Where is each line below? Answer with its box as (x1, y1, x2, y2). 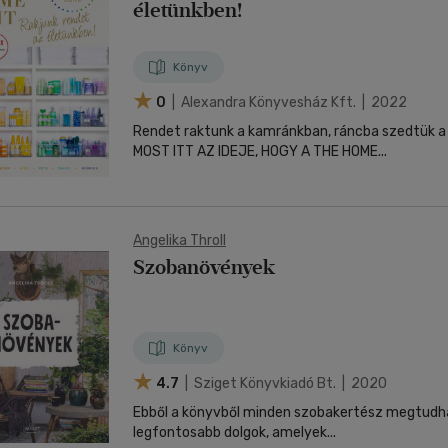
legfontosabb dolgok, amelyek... (133, 424, 336, 441)
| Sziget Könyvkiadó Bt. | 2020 (182, 374, 387, 392)
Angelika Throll (133, 232, 226, 249)
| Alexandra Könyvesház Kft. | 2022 (169, 93, 407, 111)
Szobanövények (133, 255, 275, 279)
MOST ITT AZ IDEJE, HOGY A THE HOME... (133, 143, 387, 160)
